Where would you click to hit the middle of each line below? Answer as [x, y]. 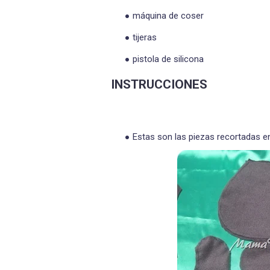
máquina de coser [168, 15]
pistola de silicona [168, 59]
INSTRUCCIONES [159, 84]
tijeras [145, 37]
